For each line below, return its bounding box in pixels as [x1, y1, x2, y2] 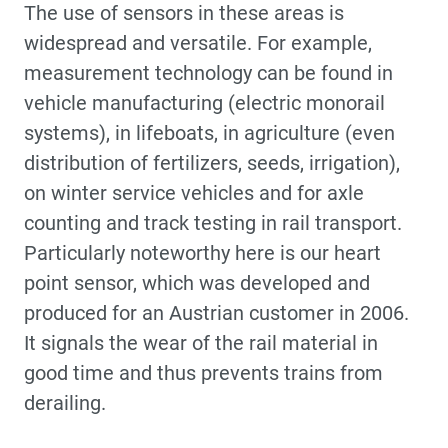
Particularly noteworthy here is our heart [24, 240, 381, 265]
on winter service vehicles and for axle [24, 180, 364, 205]
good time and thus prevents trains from [24, 360, 383, 385]
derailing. [24, 390, 106, 415]
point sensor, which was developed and [24, 270, 370, 295]
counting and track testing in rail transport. [24, 210, 402, 235]
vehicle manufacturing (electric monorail [24, 90, 385, 115]
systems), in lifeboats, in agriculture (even [24, 120, 395, 145]
